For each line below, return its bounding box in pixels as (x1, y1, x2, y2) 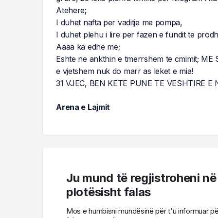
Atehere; (56, 5, 87, 15)
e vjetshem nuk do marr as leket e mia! (56, 66, 193, 76)
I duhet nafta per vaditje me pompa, (56, 17, 182, 27)
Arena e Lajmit (56, 102, 110, 112)
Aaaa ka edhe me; (56, 41, 120, 52)
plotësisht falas (66, 184, 151, 199)
